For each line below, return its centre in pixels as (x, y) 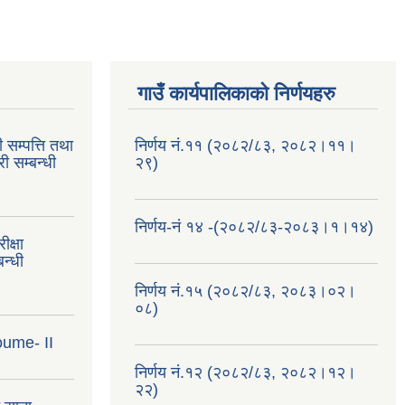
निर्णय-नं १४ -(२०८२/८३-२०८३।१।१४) (254, 226)
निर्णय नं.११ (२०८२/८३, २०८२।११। (245, 145)
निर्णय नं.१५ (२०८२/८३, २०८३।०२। (245, 291)
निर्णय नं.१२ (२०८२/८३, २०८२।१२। (245, 372)
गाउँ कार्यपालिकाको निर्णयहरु (236, 93)
